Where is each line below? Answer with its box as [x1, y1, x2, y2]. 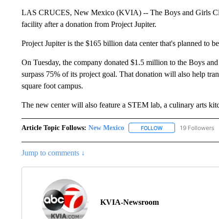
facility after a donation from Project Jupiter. [21, 20, 156, 28]
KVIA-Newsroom [100, 197, 159, 206]
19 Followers [179, 124, 214, 131]
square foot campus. [21, 81, 83, 90]
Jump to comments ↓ [21, 148, 85, 157]
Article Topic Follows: [21, 124, 87, 131]
